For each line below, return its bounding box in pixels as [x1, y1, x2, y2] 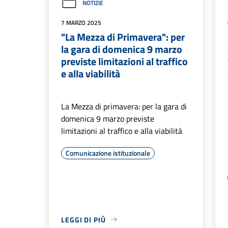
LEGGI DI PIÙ [61, 214, 106, 225]
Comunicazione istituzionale [66, 147, 150, 158]
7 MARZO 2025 [61, 17, 101, 27]
